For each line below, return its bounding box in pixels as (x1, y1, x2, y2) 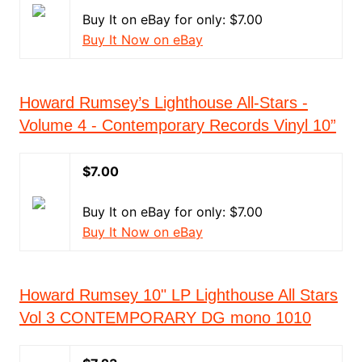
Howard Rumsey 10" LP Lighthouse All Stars (19, 286, 338, 304)
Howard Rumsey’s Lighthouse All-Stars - (19, 94, 308, 112)
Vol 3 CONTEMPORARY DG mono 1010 (19, 309, 311, 326)
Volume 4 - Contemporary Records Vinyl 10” (19, 116, 336, 134)
